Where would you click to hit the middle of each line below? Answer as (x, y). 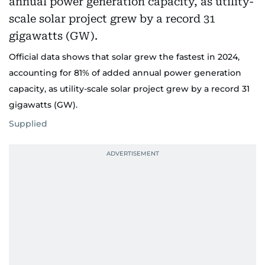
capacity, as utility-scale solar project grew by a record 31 (129, 89)
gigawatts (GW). (43, 105)
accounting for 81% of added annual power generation (125, 73)
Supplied (28, 124)
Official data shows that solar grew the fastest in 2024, (124, 57)
